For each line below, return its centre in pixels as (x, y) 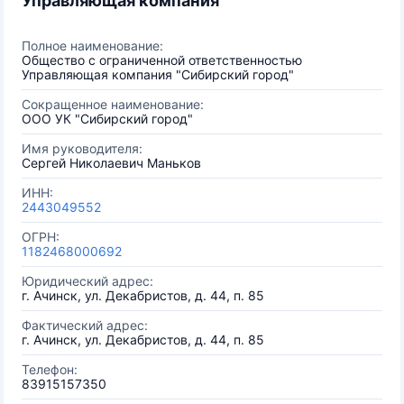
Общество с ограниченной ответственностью (162, 60)
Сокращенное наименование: (113, 104)
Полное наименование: (92, 46)
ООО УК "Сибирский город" (107, 119)
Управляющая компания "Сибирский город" (158, 74)
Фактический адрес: (85, 325)
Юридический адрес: (87, 281)
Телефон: (50, 369)
